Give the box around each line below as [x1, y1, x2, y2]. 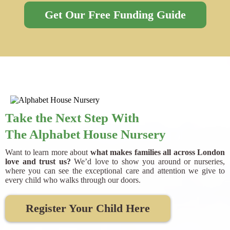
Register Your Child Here [26, 202, 150, 215]
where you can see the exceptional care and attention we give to [5, 166, 225, 176]
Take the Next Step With [5, 111, 139, 125]
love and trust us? [5, 157, 71, 166]
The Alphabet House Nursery [5, 127, 166, 142]
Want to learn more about [5, 148, 90, 157]
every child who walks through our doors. [5, 176, 141, 185]
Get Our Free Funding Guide [44, 8, 186, 21]
